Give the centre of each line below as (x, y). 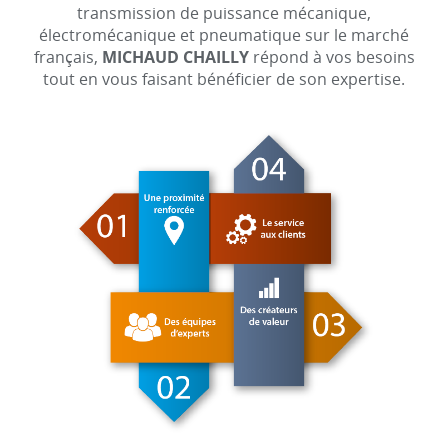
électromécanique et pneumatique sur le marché (224, 35)
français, (67, 57)
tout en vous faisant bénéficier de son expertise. (224, 79)
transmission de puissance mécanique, (224, 13)
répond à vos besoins (331, 57)
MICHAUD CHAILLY (175, 57)
